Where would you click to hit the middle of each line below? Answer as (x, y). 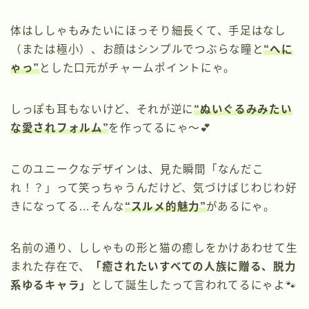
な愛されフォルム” (60, 128)
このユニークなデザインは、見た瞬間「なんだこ (137, 170)
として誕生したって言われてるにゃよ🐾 (194, 286)
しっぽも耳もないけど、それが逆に (102, 110)
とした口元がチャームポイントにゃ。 (138, 68)
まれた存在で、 (50, 267)
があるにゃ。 (240, 207)
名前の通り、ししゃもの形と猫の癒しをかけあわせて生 (154, 248)
